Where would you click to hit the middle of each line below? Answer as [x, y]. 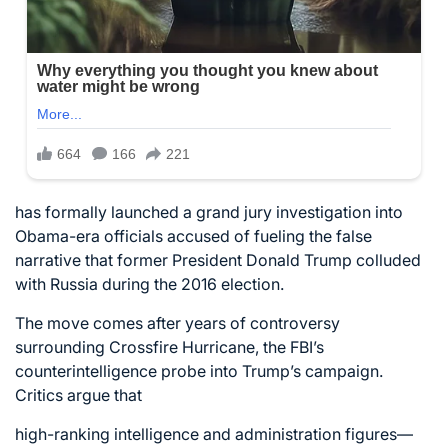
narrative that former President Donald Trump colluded [218, 259]
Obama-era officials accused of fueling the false [193, 235]
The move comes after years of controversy [177, 322]
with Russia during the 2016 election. [149, 283]
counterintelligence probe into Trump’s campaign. [199, 370]
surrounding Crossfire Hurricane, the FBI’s [169, 346]
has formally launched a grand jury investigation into [209, 211]
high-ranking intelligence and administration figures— [214, 433]
